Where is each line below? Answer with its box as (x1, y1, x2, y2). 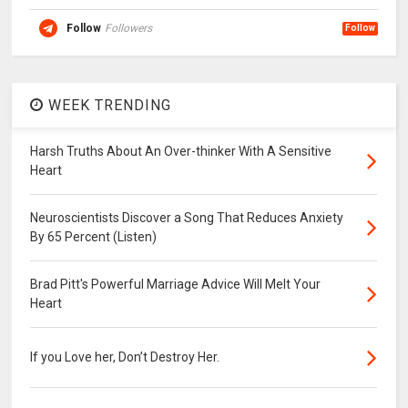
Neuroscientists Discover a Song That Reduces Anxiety (30, 210, 344, 226)
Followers (105, 22, 153, 36)
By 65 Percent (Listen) (30, 229, 158, 245)
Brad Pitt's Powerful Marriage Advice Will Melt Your (30, 277, 321, 292)
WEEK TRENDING (44, 97, 172, 115)
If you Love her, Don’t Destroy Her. (30, 350, 220, 365)
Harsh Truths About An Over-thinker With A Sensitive (30, 144, 332, 159)
